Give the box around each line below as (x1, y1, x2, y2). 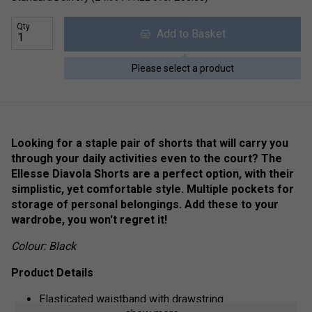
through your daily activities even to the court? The (11, 151, 282, 165)
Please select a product (131, 62, 234, 74)
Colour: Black (11, 239, 76, 253)
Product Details (11, 265, 93, 279)
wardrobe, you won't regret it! (11, 212, 167, 226)
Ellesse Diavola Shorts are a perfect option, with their (11, 166, 294, 180)
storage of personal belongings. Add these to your (11, 197, 279, 211)
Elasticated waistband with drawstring (39, 292, 224, 306)
